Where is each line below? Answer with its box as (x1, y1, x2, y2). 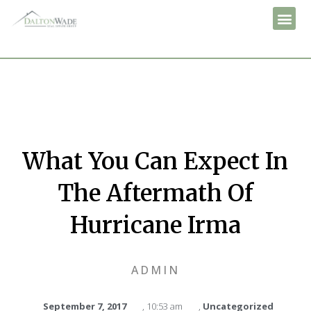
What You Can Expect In (23, 147, 288, 176)
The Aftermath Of (58, 179, 253, 208)
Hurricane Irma (70, 211, 241, 239)
